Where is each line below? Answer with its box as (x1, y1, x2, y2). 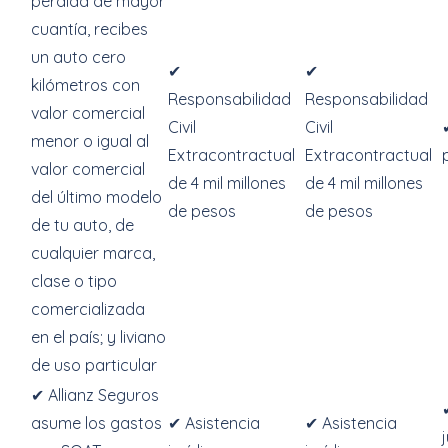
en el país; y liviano (31, 327, 166, 347)
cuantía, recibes (31, 19, 148, 39)
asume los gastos (31, 413, 162, 433)
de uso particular (31, 355, 157, 375)
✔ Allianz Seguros (31, 385, 159, 405)
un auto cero (31, 47, 126, 67)
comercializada (31, 299, 145, 319)
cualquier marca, (31, 243, 155, 263)
